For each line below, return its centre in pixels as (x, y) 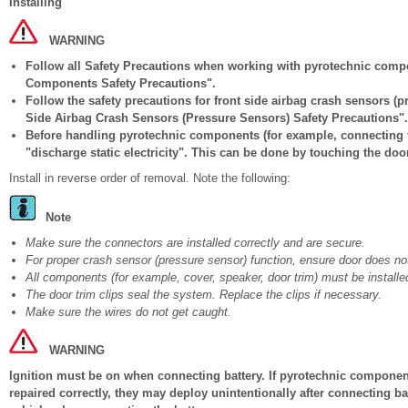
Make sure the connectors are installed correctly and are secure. (195, 243)
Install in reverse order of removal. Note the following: (150, 178)
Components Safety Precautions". (121, 83)
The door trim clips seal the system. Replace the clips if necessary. (204, 295)
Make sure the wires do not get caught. (128, 312)
